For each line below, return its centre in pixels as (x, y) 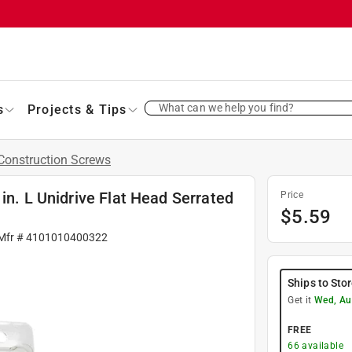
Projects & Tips (77, 109)
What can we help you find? (226, 107)
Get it (301, 300)
